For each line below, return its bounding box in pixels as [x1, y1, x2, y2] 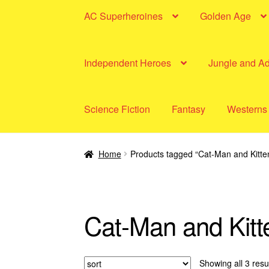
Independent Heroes [84, 55, 172, 70]
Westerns [227, 102, 268, 116]
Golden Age [200, 8, 252, 23]
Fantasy [172, 102, 206, 116]
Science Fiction [84, 102, 151, 116]
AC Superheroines [84, 8, 163, 23]
